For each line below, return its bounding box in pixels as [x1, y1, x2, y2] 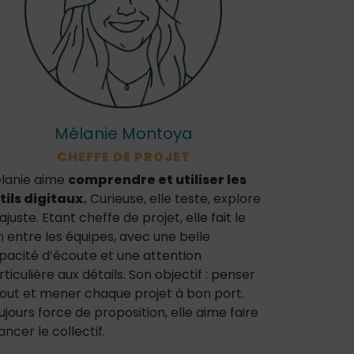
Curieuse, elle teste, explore [87, 190, 261, 208]
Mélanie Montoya [54, 122, 193, 145]
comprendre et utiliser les [68, 171, 247, 189]
